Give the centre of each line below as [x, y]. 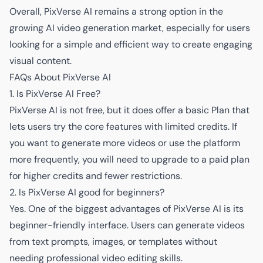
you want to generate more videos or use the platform [125, 143]
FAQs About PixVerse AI [60, 77]
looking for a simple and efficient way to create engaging [131, 45]
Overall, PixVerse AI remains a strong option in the [116, 12]
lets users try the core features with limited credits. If [123, 127]
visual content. [41, 61]
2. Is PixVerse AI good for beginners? [87, 193]
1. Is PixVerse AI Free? [55, 94]
